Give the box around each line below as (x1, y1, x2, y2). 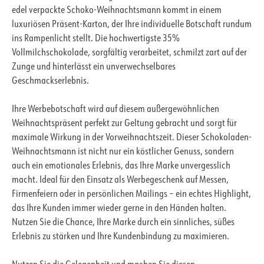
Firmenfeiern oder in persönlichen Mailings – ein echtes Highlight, (12, 190, 251, 200)
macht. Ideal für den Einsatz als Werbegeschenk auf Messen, (12, 176, 229, 186)
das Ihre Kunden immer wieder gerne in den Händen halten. (12, 204, 226, 214)
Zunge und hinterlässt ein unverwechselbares (12, 62, 176, 72)
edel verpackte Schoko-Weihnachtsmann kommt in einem (12, 6, 222, 16)
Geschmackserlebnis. (12, 77, 89, 87)
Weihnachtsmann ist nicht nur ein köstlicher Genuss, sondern (12, 147, 234, 157)
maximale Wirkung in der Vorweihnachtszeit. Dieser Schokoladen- (12, 133, 252, 143)
